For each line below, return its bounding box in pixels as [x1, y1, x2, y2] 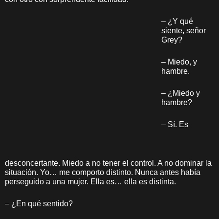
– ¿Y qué [161, 17, 193, 25]
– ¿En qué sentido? [5, 199, 73, 208]
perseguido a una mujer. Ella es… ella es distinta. [5, 177, 176, 186]
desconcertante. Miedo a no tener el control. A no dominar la [5, 159, 212, 167]
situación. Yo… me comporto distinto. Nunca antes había [5, 168, 200, 176]
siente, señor [161, 26, 206, 35]
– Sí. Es [161, 120, 188, 129]
